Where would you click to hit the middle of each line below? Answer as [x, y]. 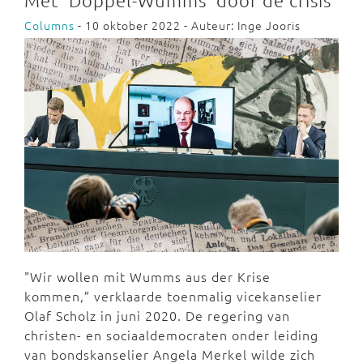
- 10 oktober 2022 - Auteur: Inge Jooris [188, 26]
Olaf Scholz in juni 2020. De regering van [157, 315]
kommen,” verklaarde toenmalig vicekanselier [173, 295]
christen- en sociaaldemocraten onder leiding [171, 334]
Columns [49, 26]
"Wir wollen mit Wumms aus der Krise [147, 276]
